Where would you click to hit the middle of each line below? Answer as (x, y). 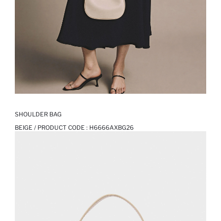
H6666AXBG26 (111, 128)
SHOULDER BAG (38, 114)
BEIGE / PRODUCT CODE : (52, 128)
